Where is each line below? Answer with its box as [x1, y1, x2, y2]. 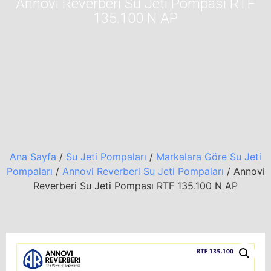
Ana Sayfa [10, 151, 56, 163]
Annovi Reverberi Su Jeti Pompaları [62, 165, 224, 177]
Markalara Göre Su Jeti [156, 151, 261, 163]
